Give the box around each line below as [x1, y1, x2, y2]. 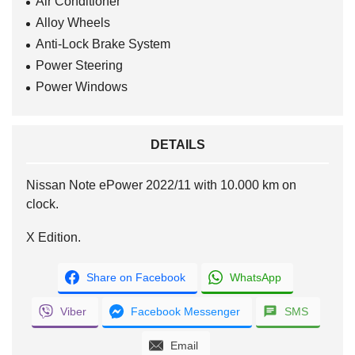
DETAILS [150, 138, 205, 152]
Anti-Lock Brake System [36, 37, 170, 52]
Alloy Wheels [36, 16, 110, 30]
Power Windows [36, 80, 128, 94]
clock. [26, 197, 59, 212]
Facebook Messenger [130, 305, 240, 319]
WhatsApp [230, 271, 281, 284]
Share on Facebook [86, 271, 185, 284]
